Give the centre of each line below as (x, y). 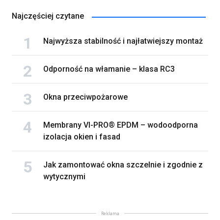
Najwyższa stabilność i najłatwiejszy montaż (123, 41)
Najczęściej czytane (48, 16)
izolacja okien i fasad (82, 137)
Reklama (110, 214)
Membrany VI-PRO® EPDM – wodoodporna (121, 125)
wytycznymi (64, 177)
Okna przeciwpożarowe (85, 97)
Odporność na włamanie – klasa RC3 (109, 69)
